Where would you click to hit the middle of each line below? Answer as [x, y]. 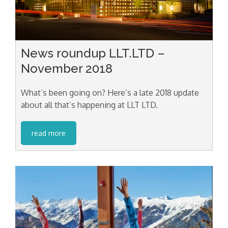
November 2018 [67, 68]
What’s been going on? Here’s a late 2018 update [110, 92]
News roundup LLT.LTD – [93, 53]
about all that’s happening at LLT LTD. [89, 105]
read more [49, 133]
